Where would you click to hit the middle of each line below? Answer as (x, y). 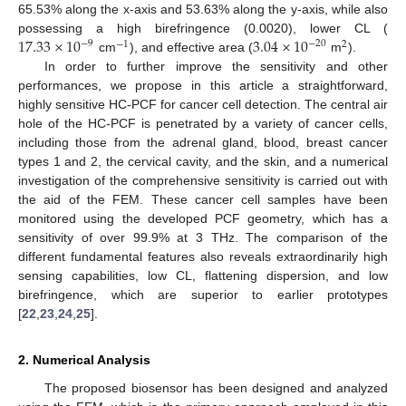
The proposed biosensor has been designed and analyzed (216, 388)
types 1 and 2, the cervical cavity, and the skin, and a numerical (203, 162)
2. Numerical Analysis (84, 360)
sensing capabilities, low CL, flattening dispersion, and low (203, 276)
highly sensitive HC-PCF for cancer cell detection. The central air (203, 105)
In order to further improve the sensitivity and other (216, 67)
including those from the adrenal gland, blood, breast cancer (203, 143)
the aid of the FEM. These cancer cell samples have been (203, 200)
